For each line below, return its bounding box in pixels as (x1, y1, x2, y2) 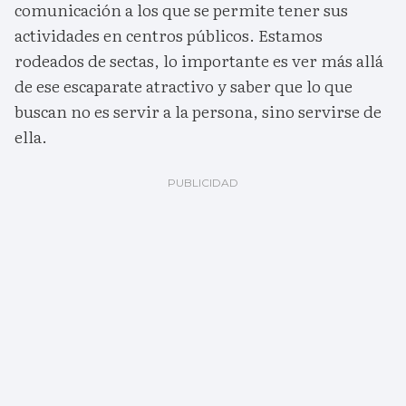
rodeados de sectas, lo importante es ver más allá (14, 48, 383, 73)
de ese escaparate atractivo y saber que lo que (14, 73, 353, 99)
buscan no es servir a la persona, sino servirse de (14, 99, 382, 124)
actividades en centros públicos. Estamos (14, 23, 323, 48)
